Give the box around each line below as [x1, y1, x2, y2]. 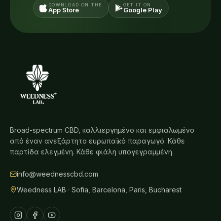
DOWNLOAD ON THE [48, 2, 103, 8]
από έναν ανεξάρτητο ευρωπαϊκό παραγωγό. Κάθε [10, 137, 185, 146]
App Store [48, 6, 79, 14]
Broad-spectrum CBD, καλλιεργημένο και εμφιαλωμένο [10, 126, 194, 135]
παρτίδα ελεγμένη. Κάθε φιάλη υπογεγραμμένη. [10, 147, 174, 156]
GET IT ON [123, 2, 151, 8]
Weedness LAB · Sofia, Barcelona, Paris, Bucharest [17, 185, 182, 194]
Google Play [123, 6, 162, 14]
